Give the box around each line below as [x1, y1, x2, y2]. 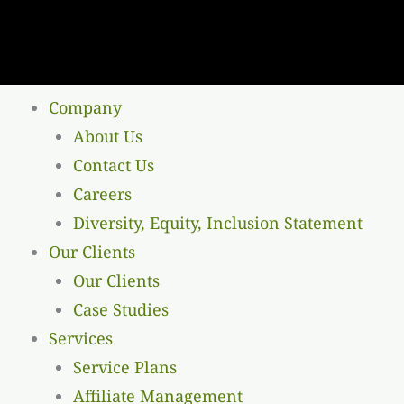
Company [49, 96, 122, 118]
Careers [73, 183, 132, 205]
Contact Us [73, 154, 154, 176]
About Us [73, 125, 142, 147]
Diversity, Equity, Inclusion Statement [73, 212, 363, 234]
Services [49, 327, 113, 349]
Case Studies [73, 298, 169, 320]
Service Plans [73, 356, 177, 378]
